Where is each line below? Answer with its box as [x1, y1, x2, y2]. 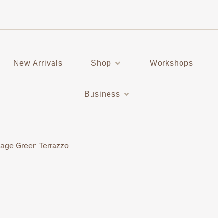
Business [84, 90, 121, 98]
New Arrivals [13, 59, 63, 67]
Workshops [149, 59, 193, 67]
